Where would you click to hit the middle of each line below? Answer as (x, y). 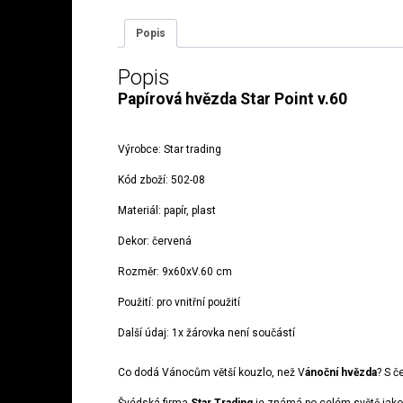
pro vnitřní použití (198, 303)
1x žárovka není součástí (233, 333)
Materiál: (140, 211)
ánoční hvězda (340, 373)
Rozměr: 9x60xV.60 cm (175, 272)
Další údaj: (144, 333)
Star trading (192, 150)
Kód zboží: (144, 180)
